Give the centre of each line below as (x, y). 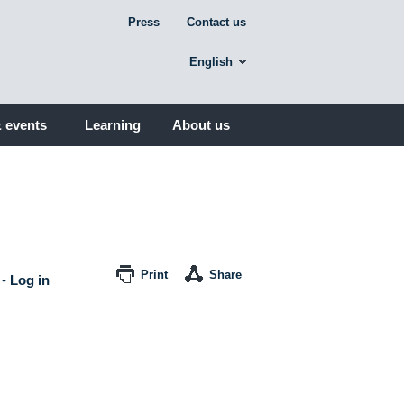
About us (201, 125)
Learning (112, 125)
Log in (30, 280)
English (211, 62)
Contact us (216, 22)
